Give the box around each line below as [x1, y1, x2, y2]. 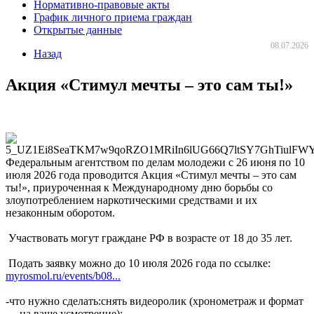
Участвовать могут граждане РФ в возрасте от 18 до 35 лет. [6, 231, 292, 244]
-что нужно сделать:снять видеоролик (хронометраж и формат [6, 294, 303, 307]
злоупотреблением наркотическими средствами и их [6, 193, 257, 206]
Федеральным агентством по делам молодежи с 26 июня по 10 [6, 156, 305, 168]
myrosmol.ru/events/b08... [6, 269, 121, 282]
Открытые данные [34, 24, 122, 36]
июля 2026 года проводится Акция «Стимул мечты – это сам [6, 168, 296, 181]
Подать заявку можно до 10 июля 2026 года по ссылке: [6, 257, 271, 269]
